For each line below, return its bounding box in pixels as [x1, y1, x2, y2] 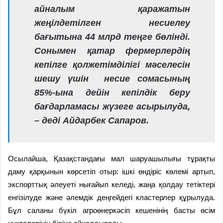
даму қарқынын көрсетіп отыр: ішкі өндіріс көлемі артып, [8, 167, 215, 176]
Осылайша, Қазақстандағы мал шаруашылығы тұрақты [8, 154, 215, 163]
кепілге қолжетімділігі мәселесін [34, 59, 190, 70]
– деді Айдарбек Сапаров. [34, 115, 149, 125]
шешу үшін [34, 73, 89, 84]
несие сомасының [104, 73, 190, 84]
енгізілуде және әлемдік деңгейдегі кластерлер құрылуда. [8, 193, 215, 202]
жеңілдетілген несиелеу [34, 17, 190, 28]
